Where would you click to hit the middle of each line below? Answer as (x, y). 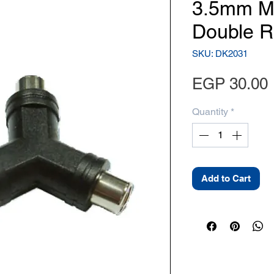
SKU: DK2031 (220, 54)
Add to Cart (226, 178)
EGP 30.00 (230, 84)
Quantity (210, 112)
